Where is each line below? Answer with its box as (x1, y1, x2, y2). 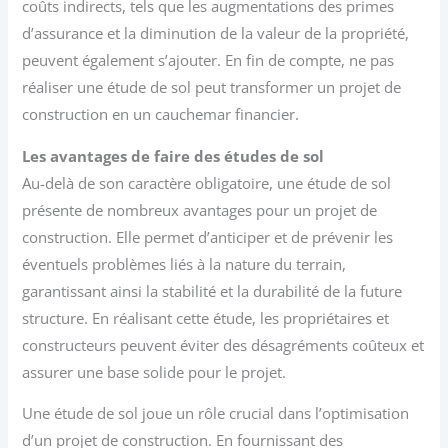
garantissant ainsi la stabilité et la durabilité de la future (22, 280, 403, 301)
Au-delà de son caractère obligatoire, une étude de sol (22, 172, 392, 193)
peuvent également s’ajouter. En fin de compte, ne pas (22, 50, 395, 70)
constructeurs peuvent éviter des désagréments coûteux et (22, 334, 425, 355)
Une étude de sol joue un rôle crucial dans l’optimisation (22, 403, 410, 424)
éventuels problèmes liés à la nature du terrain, (22, 253, 347, 274)
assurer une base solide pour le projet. (22, 361, 287, 382)
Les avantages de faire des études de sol (22, 145, 325, 166)
